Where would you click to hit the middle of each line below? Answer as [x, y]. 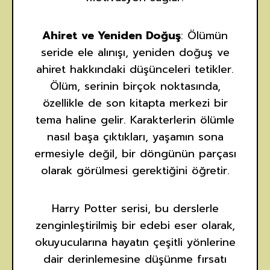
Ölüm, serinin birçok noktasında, [135, 86]
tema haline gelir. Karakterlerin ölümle [135, 120]
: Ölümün [204, 36]
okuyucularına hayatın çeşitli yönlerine [135, 243]
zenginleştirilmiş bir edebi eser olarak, [135, 226]
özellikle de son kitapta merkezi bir [135, 103]
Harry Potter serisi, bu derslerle [135, 209]
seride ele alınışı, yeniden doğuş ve [135, 53]
